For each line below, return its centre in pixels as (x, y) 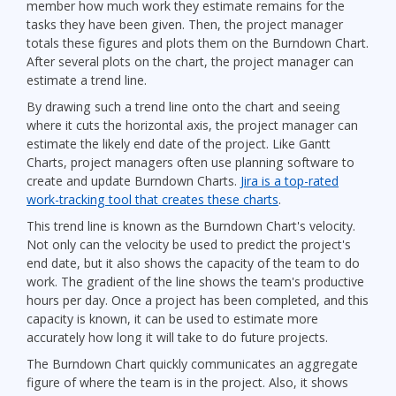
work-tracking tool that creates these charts (152, 200)
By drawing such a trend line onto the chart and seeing (183, 107)
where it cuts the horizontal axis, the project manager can (192, 126)
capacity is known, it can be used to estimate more (172, 318)
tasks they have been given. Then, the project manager (185, 25)
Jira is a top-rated (289, 181)
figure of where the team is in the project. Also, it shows (187, 382)
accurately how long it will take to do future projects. (177, 337)
